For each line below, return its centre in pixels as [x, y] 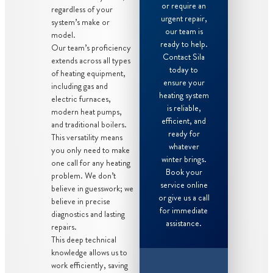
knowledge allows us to [89, 252]
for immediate [184, 210]
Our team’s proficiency [91, 47]
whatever [184, 146]
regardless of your [82, 9]
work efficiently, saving [90, 265]
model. [63, 34]
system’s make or [80, 22]
